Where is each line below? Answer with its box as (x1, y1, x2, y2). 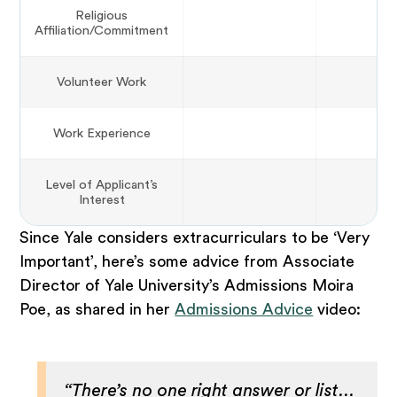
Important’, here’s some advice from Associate (19, 253, 355, 270)
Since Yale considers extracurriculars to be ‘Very (19, 230, 370, 246)
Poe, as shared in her (19, 301, 175, 318)
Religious (75, 9, 128, 23)
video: (313, 301, 362, 318)
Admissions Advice (175, 301, 314, 318)
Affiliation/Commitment (35, 24, 169, 38)
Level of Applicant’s (45, 178, 159, 192)
